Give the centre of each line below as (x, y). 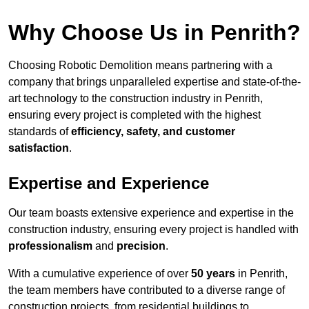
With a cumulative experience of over (100, 274)
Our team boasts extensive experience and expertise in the (151, 213)
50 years (213, 274)
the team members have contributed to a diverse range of (147, 290)
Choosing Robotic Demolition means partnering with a (140, 66)
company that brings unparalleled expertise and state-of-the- (154, 82)
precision (141, 246)
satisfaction (39, 148)
